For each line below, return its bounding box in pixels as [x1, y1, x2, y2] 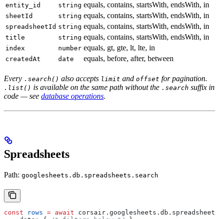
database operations [41, 92, 104, 101]
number [58, 44, 82, 52]
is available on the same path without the [31, 83, 161, 92]
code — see [4, 92, 41, 101]
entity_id [5, 1, 41, 9]
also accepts [59, 74, 101, 83]
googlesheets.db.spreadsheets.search [22, 171, 158, 179]
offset [136, 75, 159, 83]
